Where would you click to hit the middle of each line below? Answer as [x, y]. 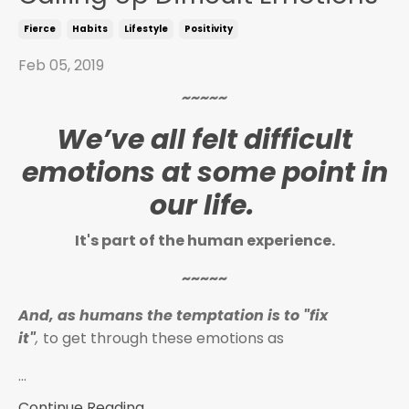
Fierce [40, 29]
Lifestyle [146, 29]
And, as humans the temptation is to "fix [173, 315]
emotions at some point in [204, 173]
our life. [204, 205]
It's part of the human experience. [204, 241]
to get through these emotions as [163, 338]
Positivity [209, 29]
